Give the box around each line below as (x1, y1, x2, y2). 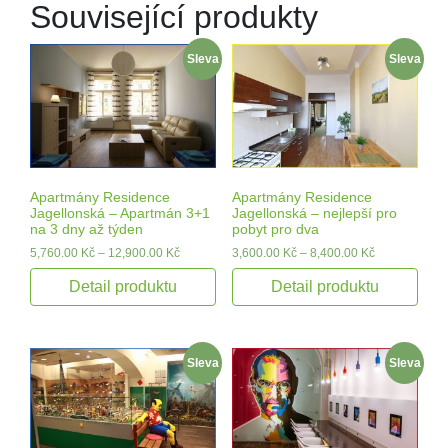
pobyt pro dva (231, 220, 319, 237)
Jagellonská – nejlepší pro (231, 204, 397, 221)
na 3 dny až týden (30, 220, 143, 237)
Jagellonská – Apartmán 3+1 (30, 204, 210, 221)
